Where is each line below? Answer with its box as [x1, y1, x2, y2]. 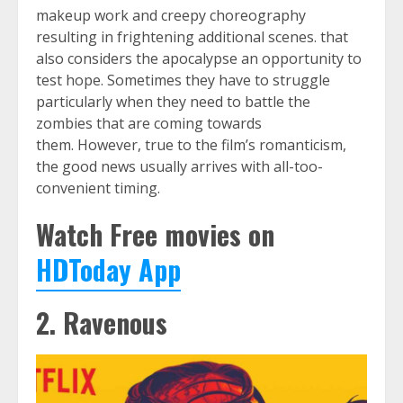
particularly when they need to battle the [36, 92, 310, 112]
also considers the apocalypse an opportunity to [36, 49, 362, 69]
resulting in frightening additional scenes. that [36, 27, 348, 48]
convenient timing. [36, 178, 160, 199]
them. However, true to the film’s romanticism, [36, 135, 346, 156]
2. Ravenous [36, 302, 167, 344]
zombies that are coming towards [36, 113, 262, 134]
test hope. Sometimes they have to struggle [36, 70, 330, 91]
